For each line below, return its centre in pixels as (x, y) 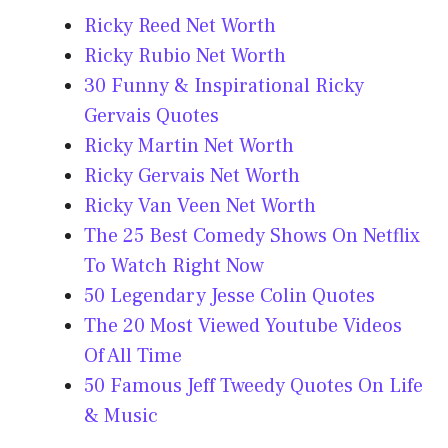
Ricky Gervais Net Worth (192, 176)
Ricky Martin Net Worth (189, 146)
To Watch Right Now (174, 266)
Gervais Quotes (151, 116)
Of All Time (133, 356)
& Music (121, 416)
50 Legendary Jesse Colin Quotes (229, 296)
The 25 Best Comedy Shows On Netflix (252, 236)
